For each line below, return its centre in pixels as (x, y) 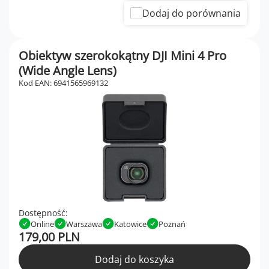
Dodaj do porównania (192, 14)
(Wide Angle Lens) (68, 71)
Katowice (130, 224)
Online (42, 224)
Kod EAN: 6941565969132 (63, 83)
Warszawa (84, 224)
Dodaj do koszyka (134, 260)
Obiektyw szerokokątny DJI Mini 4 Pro (122, 56)
